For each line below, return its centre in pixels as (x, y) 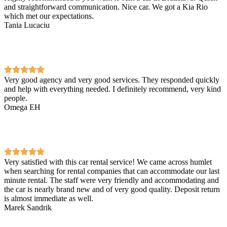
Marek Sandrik (28, 207)
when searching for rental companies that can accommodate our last (112, 171)
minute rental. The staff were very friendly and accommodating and (111, 180)
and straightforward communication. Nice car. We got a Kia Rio (106, 7)
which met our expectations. (49, 16)
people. (16, 98)
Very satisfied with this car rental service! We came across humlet (108, 162)
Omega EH (22, 107)
